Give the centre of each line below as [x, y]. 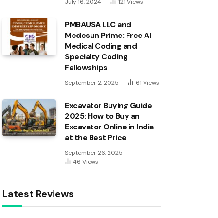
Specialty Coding [96, 57]
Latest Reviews [38, 194]
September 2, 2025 [92, 83]
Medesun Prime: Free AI [108, 35]
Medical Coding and [101, 46]
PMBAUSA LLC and [98, 25]
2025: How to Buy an [102, 116]
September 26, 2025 [94, 153]
